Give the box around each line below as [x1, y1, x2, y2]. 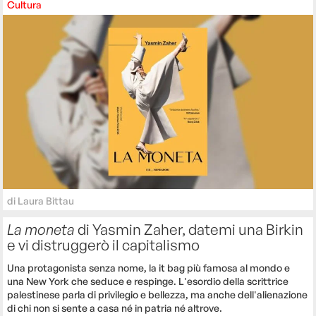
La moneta [7, 220, 75, 239]
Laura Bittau [18, 195, 75, 207]
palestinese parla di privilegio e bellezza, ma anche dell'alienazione [7, 288, 308, 301]
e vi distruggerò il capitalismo [7, 236, 200, 255]
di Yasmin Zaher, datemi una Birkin [75, 220, 304, 239]
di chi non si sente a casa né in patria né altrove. [7, 302, 223, 315]
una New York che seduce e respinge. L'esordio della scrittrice [7, 275, 289, 288]
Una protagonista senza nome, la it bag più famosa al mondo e [7, 262, 291, 274]
